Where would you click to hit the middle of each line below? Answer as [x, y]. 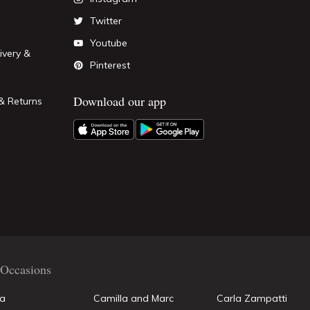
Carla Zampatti [252, 298]
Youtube [108, 43]
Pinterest [110, 65]
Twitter [106, 21]
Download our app [120, 101]
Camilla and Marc [134, 298]
